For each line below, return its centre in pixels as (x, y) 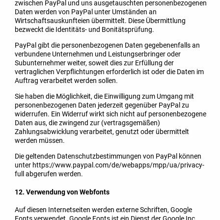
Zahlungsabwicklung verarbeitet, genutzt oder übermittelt (102, 132)
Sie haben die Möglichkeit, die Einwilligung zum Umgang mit (104, 96)
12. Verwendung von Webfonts (62, 192)
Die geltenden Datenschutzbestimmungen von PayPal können (108, 156)
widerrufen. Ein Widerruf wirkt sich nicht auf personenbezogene (110, 114)
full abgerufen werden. (49, 174)
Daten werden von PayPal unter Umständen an (86, 12)
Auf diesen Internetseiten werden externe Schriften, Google (103, 210)
